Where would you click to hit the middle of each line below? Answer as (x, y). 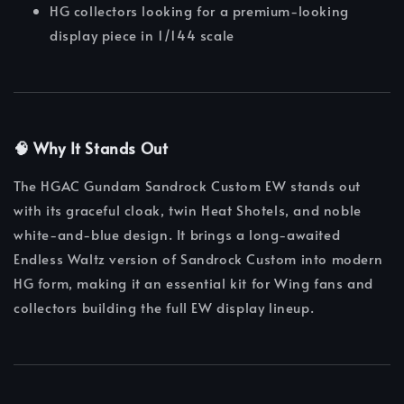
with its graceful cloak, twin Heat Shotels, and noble (188, 210)
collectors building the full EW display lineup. (164, 308)
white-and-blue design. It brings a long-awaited (177, 234)
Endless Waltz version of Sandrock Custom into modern (198, 259)
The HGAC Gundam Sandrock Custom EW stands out (188, 186)
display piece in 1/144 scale (142, 35)
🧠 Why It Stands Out (91, 148)
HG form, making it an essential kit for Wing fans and (193, 283)
